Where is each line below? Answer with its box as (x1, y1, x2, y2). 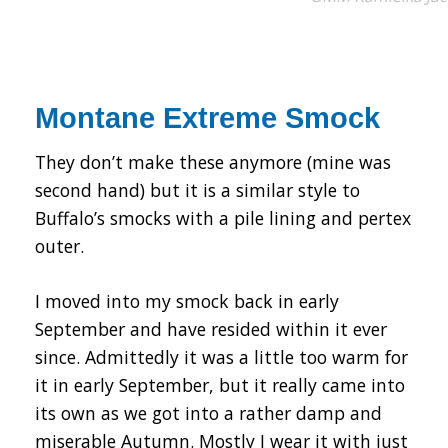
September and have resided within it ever (35, 316, 387, 341)
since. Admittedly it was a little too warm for (35, 344, 408, 369)
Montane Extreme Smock (35, 101, 380, 134)
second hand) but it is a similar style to (35, 178, 360, 203)
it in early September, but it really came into (35, 372, 405, 397)
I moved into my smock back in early (35, 288, 339, 313)
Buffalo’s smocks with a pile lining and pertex (35, 206, 411, 231)
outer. (35, 234, 84, 259)
